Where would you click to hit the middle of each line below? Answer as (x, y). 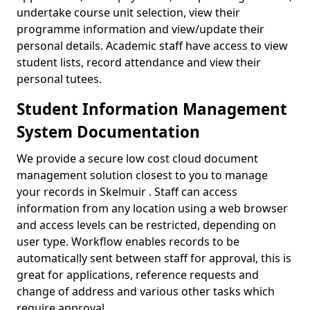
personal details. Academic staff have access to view (152, 46)
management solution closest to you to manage (142, 175)
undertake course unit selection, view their (128, 12)
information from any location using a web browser (152, 208)
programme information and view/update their (140, 29)
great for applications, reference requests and (138, 275)
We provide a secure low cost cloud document (137, 158)
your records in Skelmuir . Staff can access (127, 192)
